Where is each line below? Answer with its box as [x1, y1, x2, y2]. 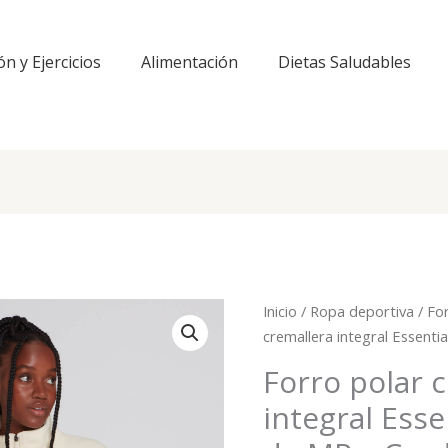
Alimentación [141, 51, 238, 73]
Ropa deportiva [310, 301, 415, 322]
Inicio [263, 301, 298, 322]
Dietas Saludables [278, 51, 411, 73]
